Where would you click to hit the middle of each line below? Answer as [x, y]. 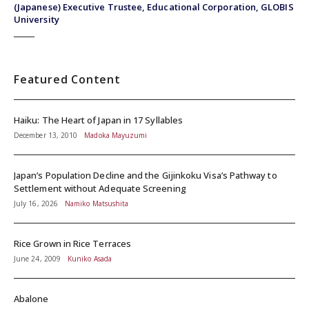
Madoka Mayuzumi [116, 135]
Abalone [31, 298]
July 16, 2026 [36, 203]
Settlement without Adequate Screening [100, 188]
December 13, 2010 [46, 135]
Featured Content [67, 79]
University [37, 19]
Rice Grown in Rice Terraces [73, 243]
